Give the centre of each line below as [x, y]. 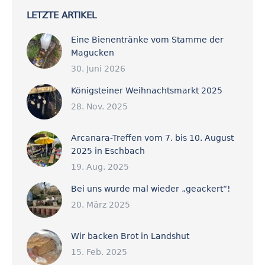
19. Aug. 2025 [100, 167]
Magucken [93, 53]
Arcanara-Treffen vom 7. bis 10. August [152, 138]
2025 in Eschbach [108, 151]
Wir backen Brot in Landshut [130, 236]
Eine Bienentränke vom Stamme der [147, 40]
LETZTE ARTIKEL [62, 15]
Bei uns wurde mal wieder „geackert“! [151, 189]
